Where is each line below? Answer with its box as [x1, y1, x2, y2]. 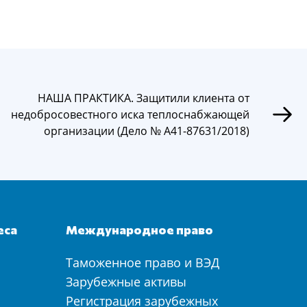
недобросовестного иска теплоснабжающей [11, 107, 249, 122]
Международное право [66, 222, 213, 237]
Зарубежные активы [66, 273, 186, 290]
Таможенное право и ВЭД [66, 254, 219, 271]
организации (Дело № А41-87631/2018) [44, 123, 249, 138]
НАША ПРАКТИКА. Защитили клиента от [38, 90, 249, 106]
